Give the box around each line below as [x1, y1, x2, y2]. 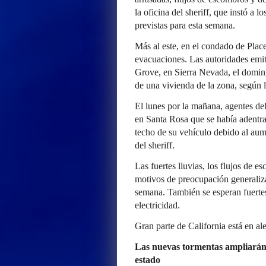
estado [135, 255, 160, 265]
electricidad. [135, 200, 180, 210]
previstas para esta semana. [135, 20, 235, 30]
